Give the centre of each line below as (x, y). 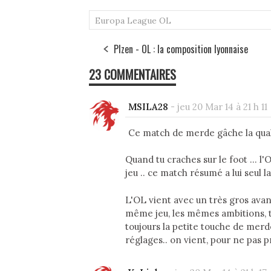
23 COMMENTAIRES (132, 74)
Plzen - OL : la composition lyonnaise (181, 49)
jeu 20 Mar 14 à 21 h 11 (222, 106)
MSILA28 (148, 106)
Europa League (126, 20)
